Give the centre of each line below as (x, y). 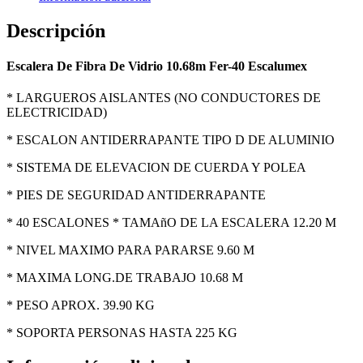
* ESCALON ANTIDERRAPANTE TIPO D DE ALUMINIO (171, 140)
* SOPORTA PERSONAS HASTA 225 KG (122, 333)
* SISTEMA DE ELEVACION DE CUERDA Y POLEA (156, 168)
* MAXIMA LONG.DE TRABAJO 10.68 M (125, 278)
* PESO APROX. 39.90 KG (81, 305)
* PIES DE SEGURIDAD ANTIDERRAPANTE (136, 195)
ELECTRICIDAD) (57, 113)
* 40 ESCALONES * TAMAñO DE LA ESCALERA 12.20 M (171, 223)
